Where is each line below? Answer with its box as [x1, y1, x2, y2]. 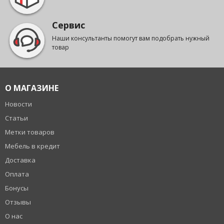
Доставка [5, 155, 35, 165]
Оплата [5, 169, 29, 179]
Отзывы [5, 197, 31, 207]
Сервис [52, 19, 85, 31]
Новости [5, 99, 32, 109]
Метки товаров [5, 127, 54, 137]
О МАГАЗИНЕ [5, 82, 58, 94]
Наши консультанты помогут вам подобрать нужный [52, 34, 209, 43]
